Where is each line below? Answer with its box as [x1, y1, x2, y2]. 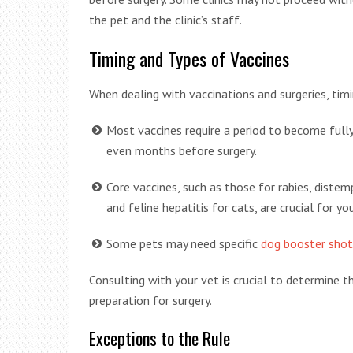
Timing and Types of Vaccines [89, 43, 289, 72]
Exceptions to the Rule [89, 325, 230, 351]
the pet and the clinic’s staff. [89, 11, 242, 28]
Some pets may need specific [106, 235, 261, 251]
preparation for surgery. [89, 292, 212, 308]
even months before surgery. [106, 142, 257, 158]
